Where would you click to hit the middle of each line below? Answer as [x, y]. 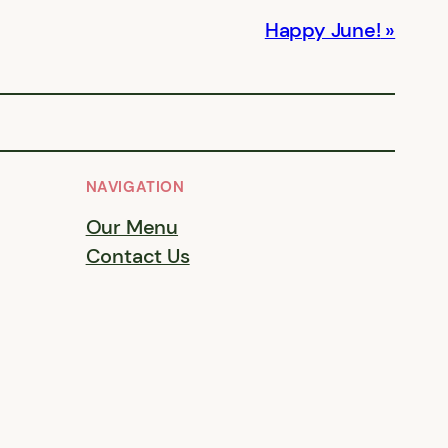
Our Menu [132, 227]
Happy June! [322, 30]
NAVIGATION [135, 186]
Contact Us [137, 256]
